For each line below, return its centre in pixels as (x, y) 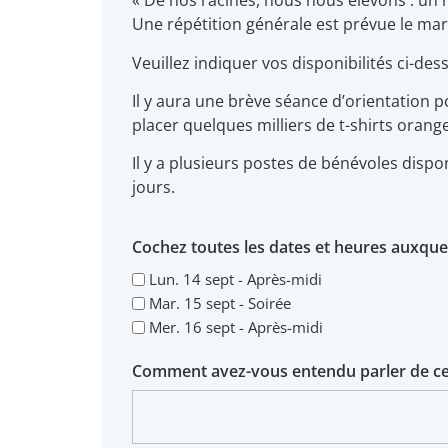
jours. (153, 187)
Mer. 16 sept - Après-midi (236, 327)
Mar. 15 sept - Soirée (220, 303)
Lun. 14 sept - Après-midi (235, 279)
